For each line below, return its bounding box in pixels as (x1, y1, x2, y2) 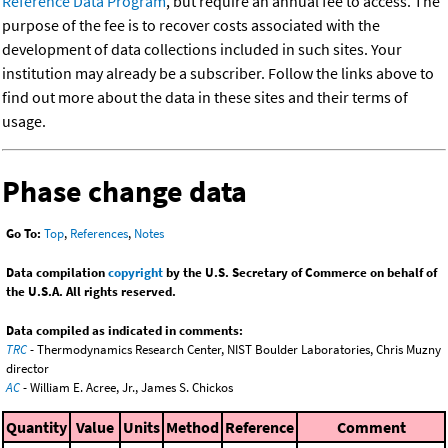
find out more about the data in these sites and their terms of (2, 86, 408, 107)
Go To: (6, 225, 41, 243)
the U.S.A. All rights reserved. (6, 283, 176, 301)
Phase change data (2, 171, 247, 210)
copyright (108, 264, 163, 282)
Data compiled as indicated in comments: (6, 322, 243, 340)
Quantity (6, 416, 67, 437)
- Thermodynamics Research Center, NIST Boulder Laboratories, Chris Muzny (27, 341, 441, 359)
